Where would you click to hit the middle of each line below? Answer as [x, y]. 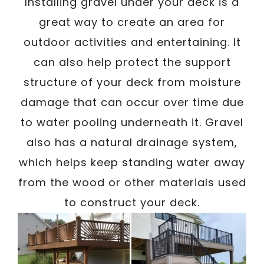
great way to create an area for [132, 22]
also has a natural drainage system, [132, 142]
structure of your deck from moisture [132, 82]
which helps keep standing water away [132, 162]
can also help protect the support [132, 62]
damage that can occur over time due [132, 102]
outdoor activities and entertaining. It [132, 42]
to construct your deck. [132, 202]
